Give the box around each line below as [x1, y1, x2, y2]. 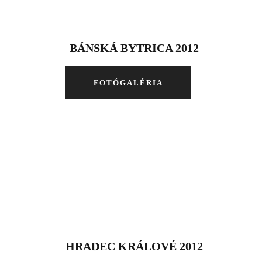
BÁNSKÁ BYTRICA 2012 [69, 42, 199, 54]
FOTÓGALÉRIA [93, 78, 163, 87]
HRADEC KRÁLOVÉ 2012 [65, 240, 203, 253]
